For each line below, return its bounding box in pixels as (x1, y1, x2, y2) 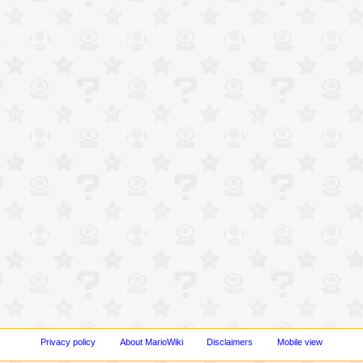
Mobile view (277, 336, 323, 347)
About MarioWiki (119, 336, 183, 347)
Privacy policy (40, 336, 96, 347)
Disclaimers (207, 336, 254, 347)
